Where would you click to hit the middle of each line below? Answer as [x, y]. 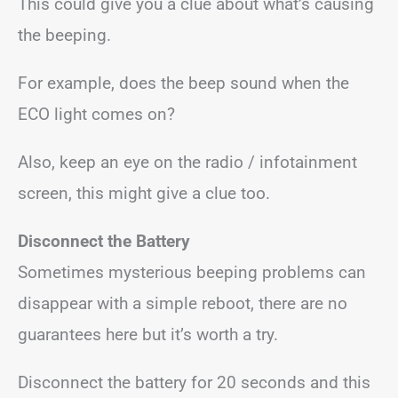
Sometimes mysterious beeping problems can [192, 272]
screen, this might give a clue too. [144, 193]
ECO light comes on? [96, 114]
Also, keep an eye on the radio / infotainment [187, 162]
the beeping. [64, 35]
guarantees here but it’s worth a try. [148, 334]
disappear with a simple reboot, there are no [183, 303]
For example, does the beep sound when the [183, 83]
